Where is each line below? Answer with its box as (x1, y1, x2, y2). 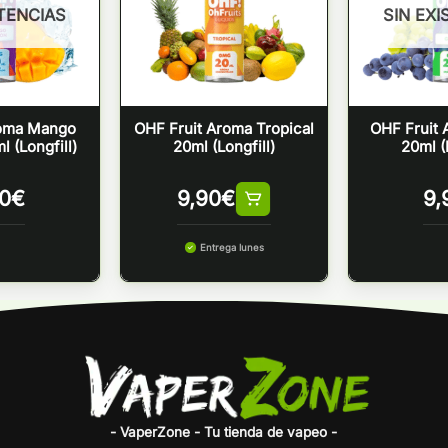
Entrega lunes (199, 242, 264, 254)
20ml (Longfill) (173, 136, 275, 156)
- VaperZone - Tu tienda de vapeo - (110, 423, 338, 440)
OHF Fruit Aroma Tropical (134, 118, 314, 138)
